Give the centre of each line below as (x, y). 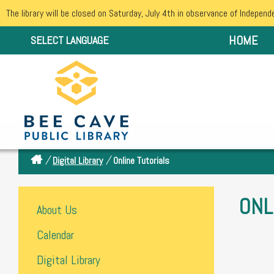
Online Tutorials (141, 160)
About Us (57, 210)
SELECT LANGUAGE (70, 40)
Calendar (55, 235)
